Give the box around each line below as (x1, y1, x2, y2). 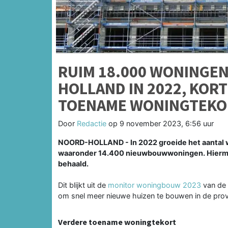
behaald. (58, 159, 89, 168)
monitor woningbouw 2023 (108, 180, 201, 189)
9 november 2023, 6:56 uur (120, 119, 214, 128)
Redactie (77, 119, 106, 128)
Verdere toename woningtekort (58, 216, 176, 227)
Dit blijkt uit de (58, 180, 108, 189)
